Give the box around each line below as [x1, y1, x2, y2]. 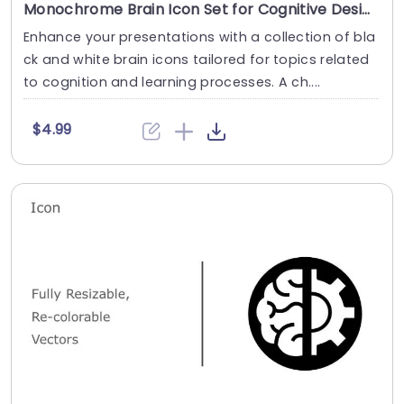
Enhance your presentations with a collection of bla [23, 27, 376, 46]
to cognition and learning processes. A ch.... [23, 72, 321, 91]
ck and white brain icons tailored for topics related [23, 50, 370, 69]
